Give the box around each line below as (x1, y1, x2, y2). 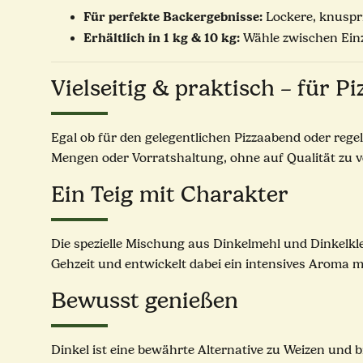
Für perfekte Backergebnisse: (83, 9, 263, 25)
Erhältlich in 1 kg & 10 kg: (83, 30, 240, 46)
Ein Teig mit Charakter (51, 181, 288, 208)
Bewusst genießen (51, 288, 238, 314)
